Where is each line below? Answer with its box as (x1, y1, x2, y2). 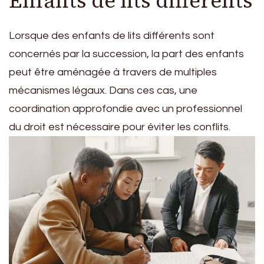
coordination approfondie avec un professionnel (9, 103, 242, 115)
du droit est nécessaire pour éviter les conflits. (9, 121, 230, 133)
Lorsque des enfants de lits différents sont (9, 30, 214, 42)
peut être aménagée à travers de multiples (9, 67, 217, 78)
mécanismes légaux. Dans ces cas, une (9, 85, 197, 97)
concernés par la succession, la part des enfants (9, 48, 244, 60)
